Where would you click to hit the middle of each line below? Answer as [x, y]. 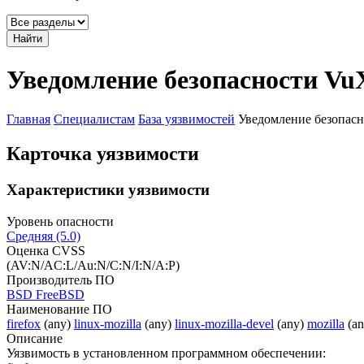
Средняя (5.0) [43, 236]
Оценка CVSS [46, 250]
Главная [28, 119]
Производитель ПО [61, 279]
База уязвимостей [186, 119]
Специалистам [94, 119]
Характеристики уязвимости [108, 190]
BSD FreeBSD [45, 294]
